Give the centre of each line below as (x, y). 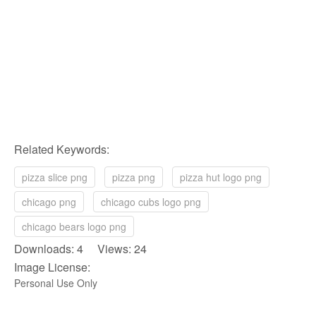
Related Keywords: (62, 150)
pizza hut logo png (221, 177)
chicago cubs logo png (151, 202)
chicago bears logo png (74, 227)
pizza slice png (55, 177)
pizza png (134, 177)
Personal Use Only (56, 283)
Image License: (52, 267)
